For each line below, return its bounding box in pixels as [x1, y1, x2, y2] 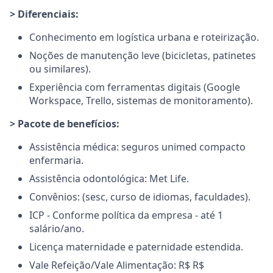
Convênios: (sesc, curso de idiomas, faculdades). [29, 190, 250, 204]
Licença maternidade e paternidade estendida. [29, 240, 243, 253]
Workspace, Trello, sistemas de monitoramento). [29, 94, 253, 107]
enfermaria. [29, 154, 83, 167]
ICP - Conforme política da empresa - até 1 [29, 208, 223, 222]
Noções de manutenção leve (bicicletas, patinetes [29, 49, 256, 62]
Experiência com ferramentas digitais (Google [29, 80, 240, 94]
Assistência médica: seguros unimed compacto [29, 140, 246, 154]
